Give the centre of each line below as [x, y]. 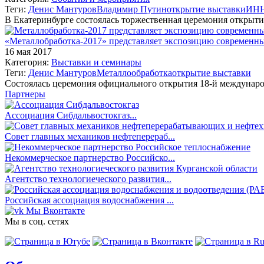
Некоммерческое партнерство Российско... [90, 157]
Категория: [28, 62]
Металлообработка [134, 72]
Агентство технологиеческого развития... [88, 179]
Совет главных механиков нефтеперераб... [90, 136]
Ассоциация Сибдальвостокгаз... [71, 115]
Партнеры [25, 94]
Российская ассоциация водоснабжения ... [89, 200]
